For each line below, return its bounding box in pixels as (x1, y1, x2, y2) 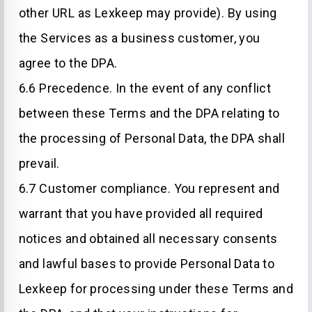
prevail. (18, 156, 60, 171)
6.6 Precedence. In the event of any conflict (18, 81, 272, 95)
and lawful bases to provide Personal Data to (18, 256, 275, 271)
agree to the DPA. (18, 56, 118, 70)
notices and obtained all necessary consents (18, 231, 278, 246)
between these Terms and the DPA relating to (18, 106, 280, 120)
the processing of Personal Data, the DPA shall (18, 131, 285, 146)
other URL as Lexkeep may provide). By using (18, 6, 277, 20)
